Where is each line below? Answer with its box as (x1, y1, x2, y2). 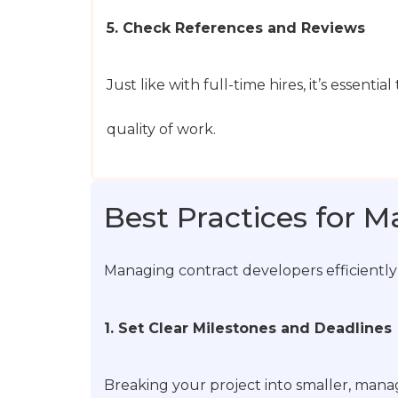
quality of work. (107, 121, 216, 139)
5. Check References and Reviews (107, 19, 365, 36)
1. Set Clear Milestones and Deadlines (104, 319, 392, 337)
